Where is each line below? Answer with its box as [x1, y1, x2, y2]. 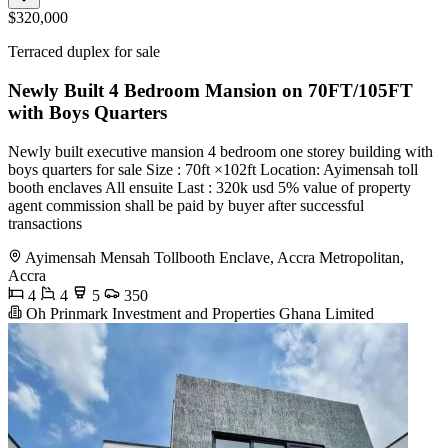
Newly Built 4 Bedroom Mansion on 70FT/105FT [8, 79, 413, 101]
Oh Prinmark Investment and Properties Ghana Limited [22, 304, 374, 322]
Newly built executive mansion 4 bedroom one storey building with [8, 142, 433, 160]
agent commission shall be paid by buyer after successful [8, 196, 364, 214]
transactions [8, 214, 82, 232]
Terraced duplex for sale [8, 43, 160, 61]
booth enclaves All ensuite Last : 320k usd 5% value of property [8, 178, 411, 196]
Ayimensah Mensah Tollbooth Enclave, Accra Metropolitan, [25, 248, 404, 266]
